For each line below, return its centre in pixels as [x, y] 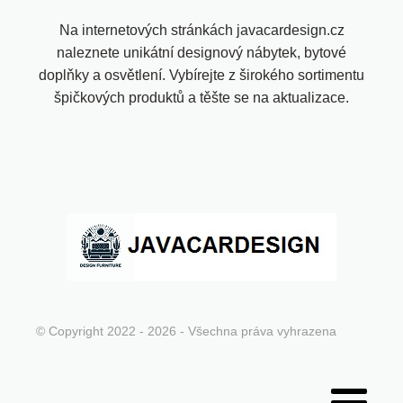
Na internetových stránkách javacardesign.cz [201, 30]
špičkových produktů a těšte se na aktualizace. [201, 97]
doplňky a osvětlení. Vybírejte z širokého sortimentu [201, 75]
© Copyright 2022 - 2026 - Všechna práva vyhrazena [186, 331]
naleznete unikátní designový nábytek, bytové [201, 52]
